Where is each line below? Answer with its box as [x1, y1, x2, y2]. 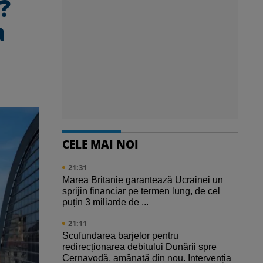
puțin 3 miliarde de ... [62, 197, 149, 208]
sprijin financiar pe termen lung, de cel [62, 186, 220, 197]
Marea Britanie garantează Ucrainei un [62, 175, 223, 186]
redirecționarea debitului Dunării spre [62, 242, 217, 252]
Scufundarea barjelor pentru [62, 231, 178, 241]
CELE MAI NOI [62, 136, 139, 153]
